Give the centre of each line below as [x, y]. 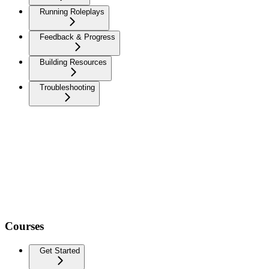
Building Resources [73, 62]
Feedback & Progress [77, 37]
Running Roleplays [72, 12]
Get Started [60, 250]
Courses [24, 226]
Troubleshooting [67, 88]
